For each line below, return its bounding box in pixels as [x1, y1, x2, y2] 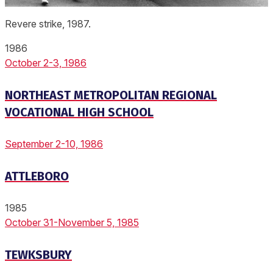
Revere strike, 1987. [5, 17, 91, 30]
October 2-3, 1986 [5, 56, 87, 69]
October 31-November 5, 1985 [5, 216, 139, 229]
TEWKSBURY [5, 247, 72, 262]
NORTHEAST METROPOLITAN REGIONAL [5, 87, 217, 102]
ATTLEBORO [5, 168, 69, 183]
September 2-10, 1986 [5, 138, 103, 151]
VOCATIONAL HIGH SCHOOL [5, 104, 154, 119]
